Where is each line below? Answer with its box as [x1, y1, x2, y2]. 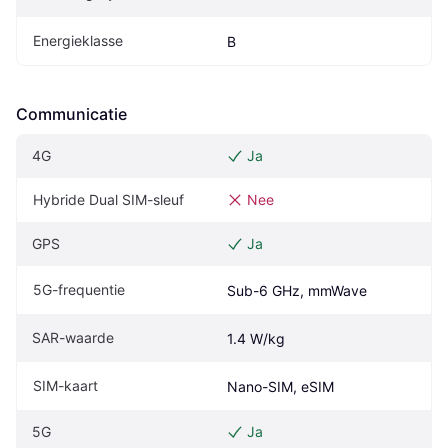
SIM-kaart [33, 376, 98, 394]
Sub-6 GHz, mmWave [227, 281, 367, 299]
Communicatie [16, 103, 127, 124]
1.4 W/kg [227, 329, 285, 347]
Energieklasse [33, 31, 123, 49]
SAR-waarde [32, 328, 114, 346]
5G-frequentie [33, 280, 125, 298]
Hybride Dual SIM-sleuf [33, 190, 184, 208]
